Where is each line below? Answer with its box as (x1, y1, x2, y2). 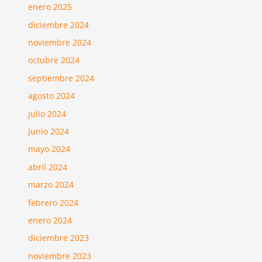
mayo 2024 (28, 143, 71, 155)
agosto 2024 (28, 90, 75, 102)
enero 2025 (28, 1, 73, 13)
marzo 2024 (28, 179, 74, 191)
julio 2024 (28, 108, 67, 119)
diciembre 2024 (28, 19, 89, 30)
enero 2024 (28, 214, 73, 226)
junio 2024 (28, 125, 70, 137)
